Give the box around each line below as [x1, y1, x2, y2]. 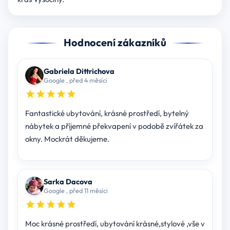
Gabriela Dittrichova [43, 66, 114, 76]
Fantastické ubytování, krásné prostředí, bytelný [25, 108, 189, 119]
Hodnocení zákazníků [64, 36, 166, 49]
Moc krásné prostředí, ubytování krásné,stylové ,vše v [25, 219, 205, 229]
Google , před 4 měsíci [43, 76, 107, 85]
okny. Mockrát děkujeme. [25, 134, 109, 144]
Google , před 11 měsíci [43, 186, 108, 195]
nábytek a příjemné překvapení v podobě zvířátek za [25, 121, 203, 131]
